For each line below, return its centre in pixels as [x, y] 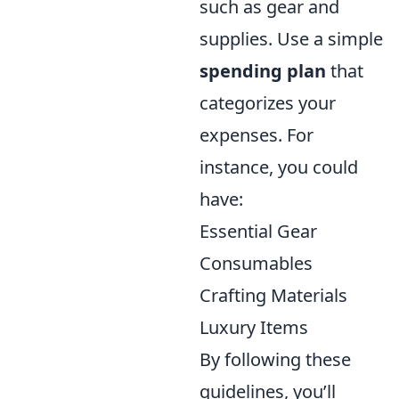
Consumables [256, 264]
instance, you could [279, 167]
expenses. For [256, 135]
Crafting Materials [273, 296]
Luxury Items [254, 328]
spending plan [263, 71]
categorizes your [268, 103]
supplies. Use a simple [291, 39]
